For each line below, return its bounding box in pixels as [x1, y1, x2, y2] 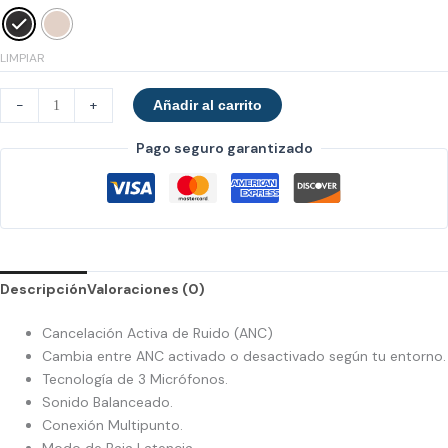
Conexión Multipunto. [42, 416, 183, 435]
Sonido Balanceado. [42, 393, 173, 412]
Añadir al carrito [152, 97, 262, 114]
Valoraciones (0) [87, 280, 205, 299]
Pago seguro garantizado [135, 139, 313, 158]
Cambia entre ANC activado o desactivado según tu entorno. [42, 347, 446, 366]
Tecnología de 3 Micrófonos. [42, 370, 228, 389]
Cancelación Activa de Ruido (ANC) [42, 324, 273, 343]
